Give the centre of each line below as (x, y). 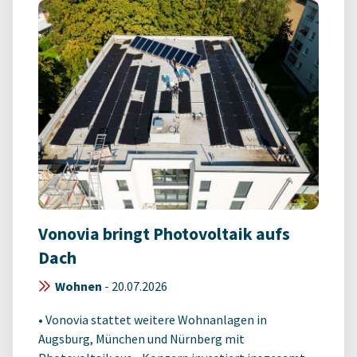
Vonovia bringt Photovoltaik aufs (164, 234)
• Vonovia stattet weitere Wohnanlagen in (153, 320)
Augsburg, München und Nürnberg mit (141, 339)
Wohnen (78, 286)
